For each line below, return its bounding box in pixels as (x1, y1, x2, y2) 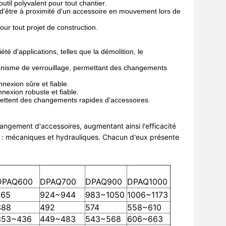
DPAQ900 (85, 177, 122, 187)
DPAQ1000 (127, 177, 167, 187)
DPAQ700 (40, 177, 76, 187)
